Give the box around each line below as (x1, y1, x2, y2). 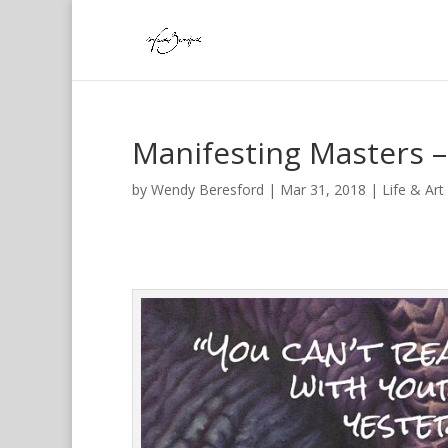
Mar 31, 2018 (280, 180, 366, 199)
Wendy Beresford (151, 180, 264, 199)
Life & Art (382, 180, 444, 199)
